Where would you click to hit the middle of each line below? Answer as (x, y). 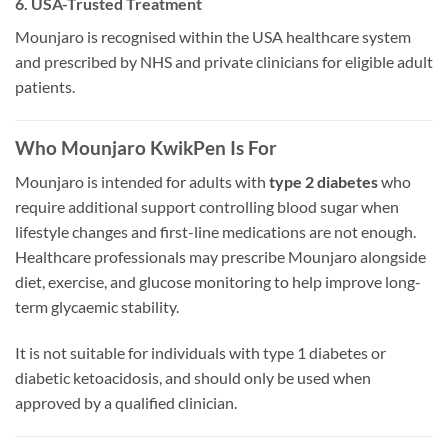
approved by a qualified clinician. (126, 403)
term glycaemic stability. (97, 307)
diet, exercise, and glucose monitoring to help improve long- (218, 282)
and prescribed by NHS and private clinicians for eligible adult (224, 61)
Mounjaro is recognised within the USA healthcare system (213, 36)
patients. (45, 86)
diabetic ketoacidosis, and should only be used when (193, 378)
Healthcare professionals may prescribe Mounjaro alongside (220, 257)
